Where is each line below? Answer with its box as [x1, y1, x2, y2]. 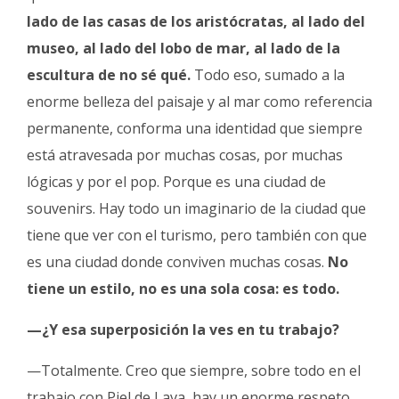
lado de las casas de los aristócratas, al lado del [27, 11, 365, 31]
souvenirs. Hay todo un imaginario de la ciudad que [27, 198, 366, 218]
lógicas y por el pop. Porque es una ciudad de [27, 171, 326, 191]
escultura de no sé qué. [27, 64, 191, 85]
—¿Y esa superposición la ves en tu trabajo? [27, 319, 343, 339]
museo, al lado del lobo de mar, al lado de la [27, 37, 340, 58]
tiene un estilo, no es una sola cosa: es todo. [27, 278, 339, 298]
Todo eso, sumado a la [191, 64, 345, 85]
